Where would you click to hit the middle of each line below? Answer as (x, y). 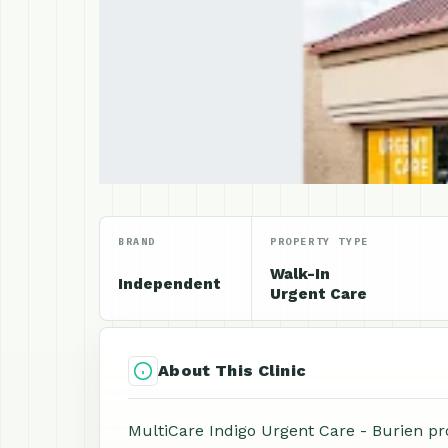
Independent (169, 284)
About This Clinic (232, 370)
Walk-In (300, 274)
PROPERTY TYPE (319, 241)
